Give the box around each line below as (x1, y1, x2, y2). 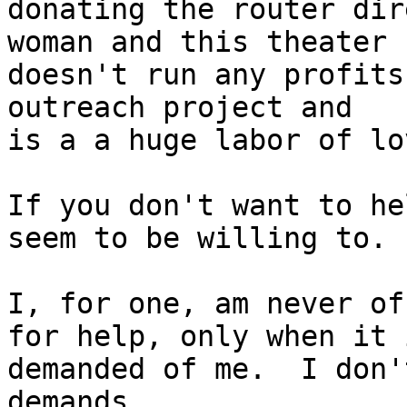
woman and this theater (7, 25, 387, 59)
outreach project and (7, 91, 352, 124)
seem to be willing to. (7, 222, 387, 255)
